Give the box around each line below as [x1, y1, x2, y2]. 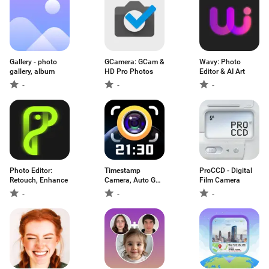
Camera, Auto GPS [104, 176, 165, 184]
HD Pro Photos [104, 67, 153, 76]
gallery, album [10, 67, 55, 76]
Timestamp [104, 166, 141, 175]
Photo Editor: [10, 166, 52, 175]
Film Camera [199, 176, 240, 184]
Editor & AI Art [199, 67, 245, 76]
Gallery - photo [10, 58, 57, 66]
